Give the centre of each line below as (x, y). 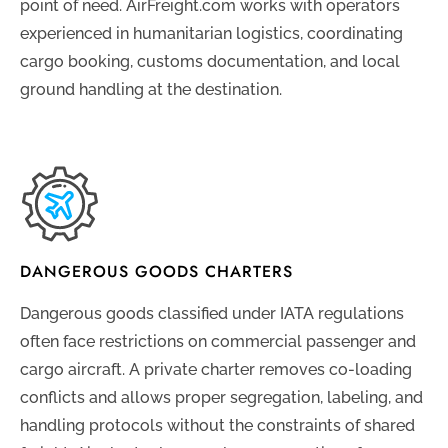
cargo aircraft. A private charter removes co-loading (216, 370)
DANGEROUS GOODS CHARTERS (156, 272)
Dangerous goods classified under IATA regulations (212, 314)
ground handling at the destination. (151, 90)
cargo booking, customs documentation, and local (210, 62)
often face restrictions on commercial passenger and (218, 342)
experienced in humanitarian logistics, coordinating (211, 34)
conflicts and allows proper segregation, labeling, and (221, 398)
